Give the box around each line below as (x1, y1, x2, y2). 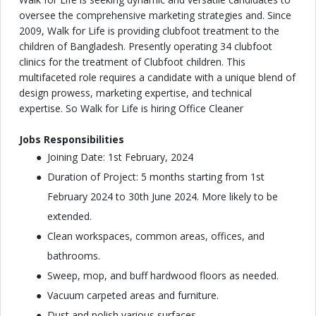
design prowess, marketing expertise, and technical (19, 86, 252, 99)
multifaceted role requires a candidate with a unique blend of (19, 71, 296, 84)
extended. (47, 209, 92, 223)
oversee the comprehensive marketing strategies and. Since (19, 8, 291, 22)
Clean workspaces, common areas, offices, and (47, 229, 265, 243)
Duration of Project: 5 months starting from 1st (47, 170, 265, 183)
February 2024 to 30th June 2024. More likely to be (47, 190, 278, 203)
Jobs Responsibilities (19, 133, 124, 146)
